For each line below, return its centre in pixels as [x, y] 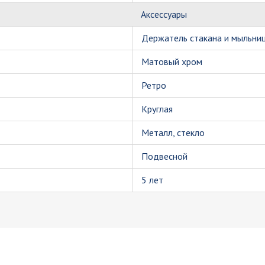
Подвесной [164, 156]
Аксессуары [164, 14]
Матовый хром [172, 62]
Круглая [157, 109]
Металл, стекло [173, 132]
